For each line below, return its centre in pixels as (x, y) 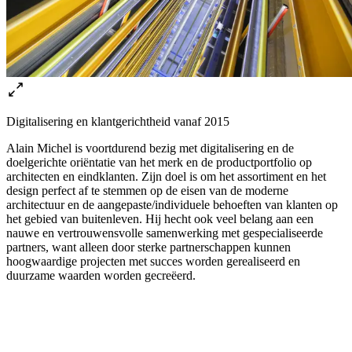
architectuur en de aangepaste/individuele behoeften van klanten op (172, 205)
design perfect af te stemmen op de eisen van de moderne (147, 191)
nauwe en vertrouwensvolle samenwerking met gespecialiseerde (165, 233)
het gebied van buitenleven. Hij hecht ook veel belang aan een (160, 219)
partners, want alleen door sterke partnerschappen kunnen (148, 247)
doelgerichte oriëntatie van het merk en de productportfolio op (159, 163)
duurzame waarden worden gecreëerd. (101, 276)
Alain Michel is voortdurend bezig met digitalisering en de (150, 148)
